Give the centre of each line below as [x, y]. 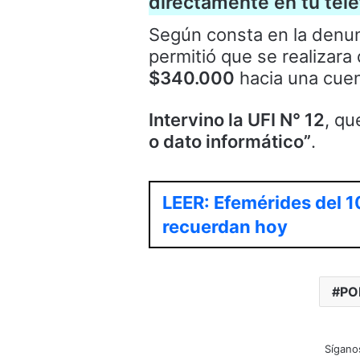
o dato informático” [230, 142]
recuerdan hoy [225, 227]
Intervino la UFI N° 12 [237, 120]
